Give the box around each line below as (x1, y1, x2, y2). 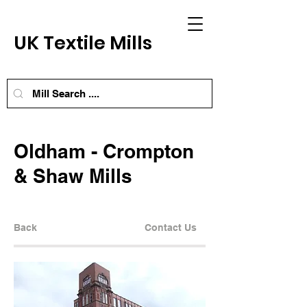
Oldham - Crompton (14, 140, 194, 162)
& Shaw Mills (14, 164, 132, 187)
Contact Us (145, 222, 197, 233)
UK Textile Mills (14, 30, 156, 56)
